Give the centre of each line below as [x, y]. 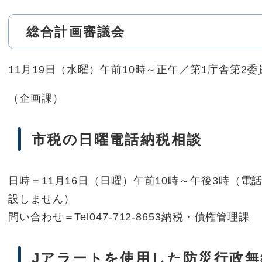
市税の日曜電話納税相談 [117, 140]
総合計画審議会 [76, 32]
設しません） [42, 199]
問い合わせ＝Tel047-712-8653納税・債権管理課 [129, 217]
